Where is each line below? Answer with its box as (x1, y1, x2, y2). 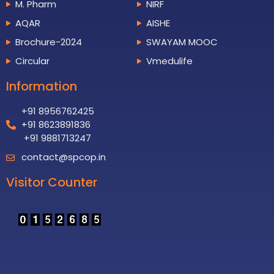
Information (6, 77, 77, 95)
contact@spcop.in (21, 150, 106, 163)
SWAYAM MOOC (146, 35, 218, 48)
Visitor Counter (6, 173, 97, 191)
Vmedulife (146, 54, 193, 67)
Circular (15, 54, 50, 67)
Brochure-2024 (15, 35, 82, 48)
